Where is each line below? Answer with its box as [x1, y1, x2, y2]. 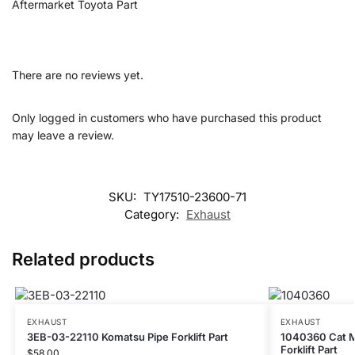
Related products [12, 249, 155, 270]
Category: [124, 207, 182, 223]
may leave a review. [12, 128, 114, 143]
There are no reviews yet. [12, 68, 143, 82]
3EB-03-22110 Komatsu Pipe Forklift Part [26, 330, 228, 344]
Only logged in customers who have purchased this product [12, 111, 322, 125]
